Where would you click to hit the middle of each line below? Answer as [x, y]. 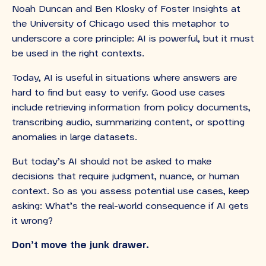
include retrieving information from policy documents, [131, 107]
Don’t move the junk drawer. [80, 245]
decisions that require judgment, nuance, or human [126, 176]
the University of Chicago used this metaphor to [121, 24]
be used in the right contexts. [78, 53]
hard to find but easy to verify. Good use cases [118, 93]
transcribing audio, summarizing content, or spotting [128, 122]
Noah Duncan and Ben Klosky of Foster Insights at [126, 9]
